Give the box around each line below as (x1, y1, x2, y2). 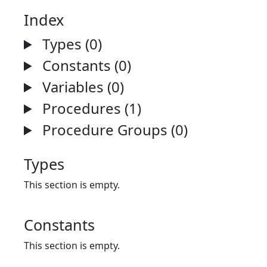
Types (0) (39, 34, 103, 54)
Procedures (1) (39, 98, 142, 118)
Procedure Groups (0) (39, 120, 188, 139)
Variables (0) (39, 77, 125, 97)
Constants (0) (39, 55, 132, 75)
